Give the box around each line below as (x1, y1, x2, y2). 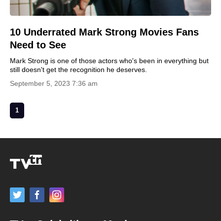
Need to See (10, 39, 66, 50)
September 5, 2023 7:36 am (10, 79, 98, 87)
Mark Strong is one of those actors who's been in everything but (10, 56, 209, 65)
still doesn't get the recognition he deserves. (10, 65, 147, 74)
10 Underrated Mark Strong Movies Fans (10, 26, 199, 37)
